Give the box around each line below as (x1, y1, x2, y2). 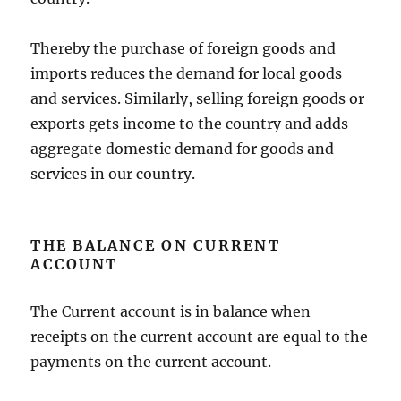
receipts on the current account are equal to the (30, 327, 369, 346)
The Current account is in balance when (30, 302, 311, 320)
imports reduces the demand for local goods (30, 64, 343, 82)
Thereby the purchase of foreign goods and (30, 38, 337, 57)
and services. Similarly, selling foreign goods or (30, 89, 365, 107)
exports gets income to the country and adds (30, 114, 349, 132)
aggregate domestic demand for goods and (30, 139, 335, 158)
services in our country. (30, 164, 196, 183)
